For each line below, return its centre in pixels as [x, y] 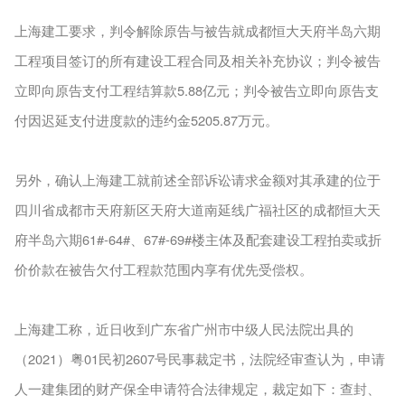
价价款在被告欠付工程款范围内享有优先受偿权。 [163, 269]
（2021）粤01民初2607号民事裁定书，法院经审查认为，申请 [199, 359]
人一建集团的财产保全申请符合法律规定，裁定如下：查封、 [197, 389]
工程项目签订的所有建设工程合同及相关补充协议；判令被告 [197, 61]
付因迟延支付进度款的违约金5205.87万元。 [146, 120]
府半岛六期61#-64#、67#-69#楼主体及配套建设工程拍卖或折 [198, 240]
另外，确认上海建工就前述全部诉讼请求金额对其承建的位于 [197, 180]
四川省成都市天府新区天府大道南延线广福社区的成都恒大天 [197, 210]
